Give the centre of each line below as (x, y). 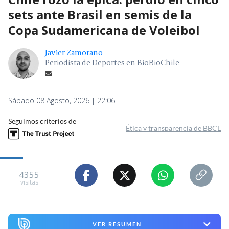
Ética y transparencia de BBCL (173, 128)
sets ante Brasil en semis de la (100, 15)
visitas (29, 182)
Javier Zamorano (74, 53)
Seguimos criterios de (42, 121)
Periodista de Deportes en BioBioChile (112, 64)
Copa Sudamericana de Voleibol (104, 30)
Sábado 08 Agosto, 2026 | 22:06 (62, 101)
